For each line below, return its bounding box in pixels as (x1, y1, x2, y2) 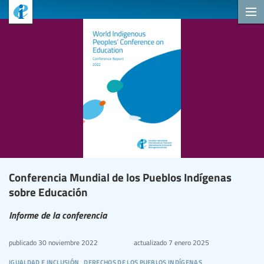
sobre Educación (9, 183, 88, 200)
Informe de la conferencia (9, 207, 107, 222)
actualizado (133, 237, 167, 247)
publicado (9, 237, 37, 247)
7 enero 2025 (166, 237, 209, 247)
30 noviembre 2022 (37, 237, 98, 247)
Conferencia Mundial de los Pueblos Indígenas (9, 169, 232, 185)
